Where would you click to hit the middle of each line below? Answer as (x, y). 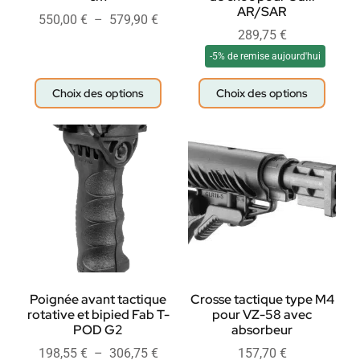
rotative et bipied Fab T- (98, 315)
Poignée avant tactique (98, 300)
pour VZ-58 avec (262, 315)
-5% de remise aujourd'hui (265, 57)
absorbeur (262, 330)
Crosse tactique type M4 (262, 300)
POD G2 (98, 330)
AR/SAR (262, 12)
